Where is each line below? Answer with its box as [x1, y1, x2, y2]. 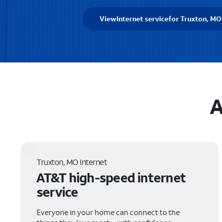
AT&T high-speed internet [36, 169, 186, 186]
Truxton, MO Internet [37, 157, 107, 167]
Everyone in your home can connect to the [37, 207, 180, 217]
